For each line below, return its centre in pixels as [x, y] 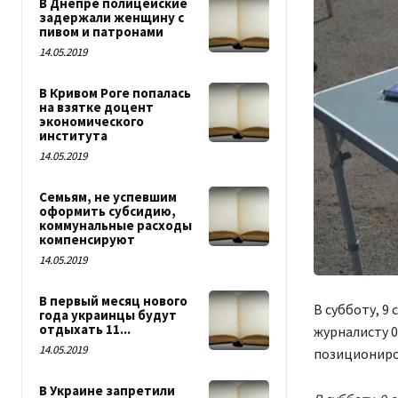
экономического [92, 121]
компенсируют [87, 239]
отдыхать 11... [85, 329]
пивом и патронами [101, 32]
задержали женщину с [111, 17]
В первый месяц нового [113, 301]
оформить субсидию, [107, 211]
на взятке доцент [96, 107]
